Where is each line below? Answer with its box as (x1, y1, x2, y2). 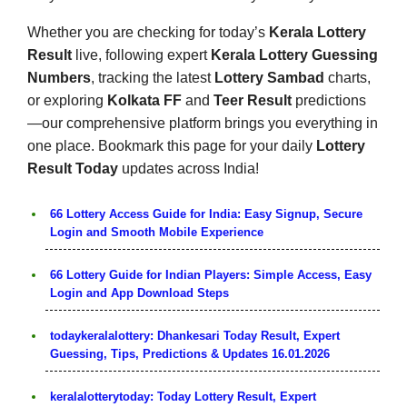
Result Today (27, 160, 118, 176)
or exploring (27, 92, 107, 108)
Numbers (27, 69, 91, 85)
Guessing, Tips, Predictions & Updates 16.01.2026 (50, 346, 330, 361)
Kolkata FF (107, 92, 182, 108)
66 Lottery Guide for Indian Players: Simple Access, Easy (50, 267, 372, 282)
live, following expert (72, 46, 211, 63)
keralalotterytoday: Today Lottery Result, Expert (50, 389, 316, 403)
